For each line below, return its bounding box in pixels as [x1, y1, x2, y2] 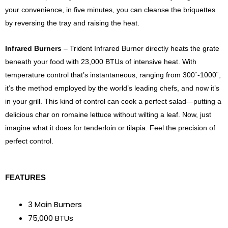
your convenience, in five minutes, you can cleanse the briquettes [5, 5, 215, 14]
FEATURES [5, 173, 46, 182]
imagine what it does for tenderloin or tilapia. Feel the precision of [5, 124, 215, 132]
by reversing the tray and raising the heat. [5, 18, 139, 27]
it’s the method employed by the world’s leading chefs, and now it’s [5, 84, 219, 93]
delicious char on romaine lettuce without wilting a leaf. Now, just [5, 110, 211, 119]
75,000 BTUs [28, 212, 73, 223]
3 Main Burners [28, 198, 82, 210]
